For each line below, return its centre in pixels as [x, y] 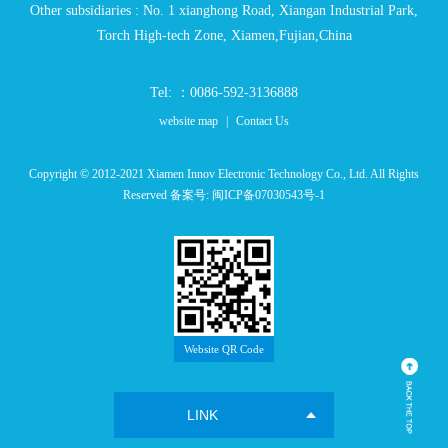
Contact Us [262, 120]
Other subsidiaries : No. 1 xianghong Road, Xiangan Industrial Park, [224, 10]
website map [188, 120]
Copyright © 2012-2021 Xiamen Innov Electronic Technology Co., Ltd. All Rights [224, 173]
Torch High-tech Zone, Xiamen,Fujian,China [224, 35]
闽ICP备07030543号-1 [268, 194]
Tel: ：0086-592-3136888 [224, 92]
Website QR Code [224, 348]
